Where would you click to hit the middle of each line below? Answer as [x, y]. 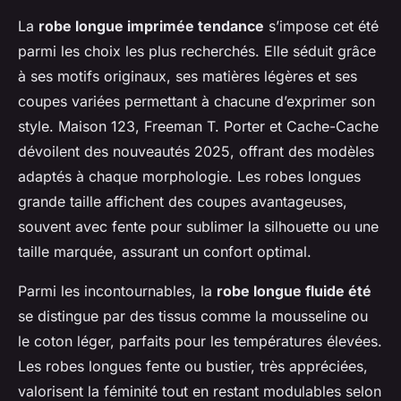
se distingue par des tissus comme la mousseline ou [193, 316]
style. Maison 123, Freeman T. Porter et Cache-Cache [198, 126]
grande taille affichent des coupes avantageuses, [183, 201]
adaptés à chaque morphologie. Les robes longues [189, 176]
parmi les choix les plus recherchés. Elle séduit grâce [197, 51]
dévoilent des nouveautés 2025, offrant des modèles [196, 151]
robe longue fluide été [294, 290]
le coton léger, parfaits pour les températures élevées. [200, 341]
